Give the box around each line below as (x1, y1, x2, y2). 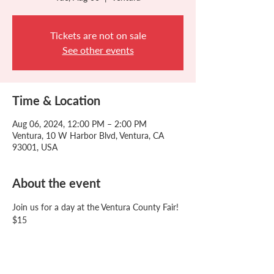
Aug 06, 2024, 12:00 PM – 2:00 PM (12, 118, 147, 129)
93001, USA (12, 141, 57, 152)
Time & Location (12, 92, 100, 108)
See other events (62, 43, 134, 56)
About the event (12, 175, 100, 190)
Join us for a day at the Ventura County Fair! (12, 201, 179, 212)
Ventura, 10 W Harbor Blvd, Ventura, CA (12, 130, 164, 141)
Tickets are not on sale (50, 29, 146, 41)
